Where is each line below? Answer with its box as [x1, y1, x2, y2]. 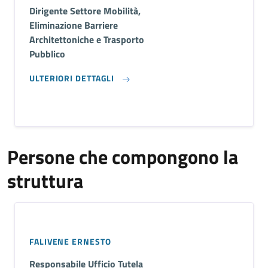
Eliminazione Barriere [29, 18, 118, 32]
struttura [7, 166, 83, 195]
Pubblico [29, 47, 65, 61]
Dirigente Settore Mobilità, [29, 4, 141, 18]
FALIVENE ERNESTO [29, 234, 111, 248]
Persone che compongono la [7, 142, 238, 171]
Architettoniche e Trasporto [29, 32, 144, 47]
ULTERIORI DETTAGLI [29, 72, 115, 84]
